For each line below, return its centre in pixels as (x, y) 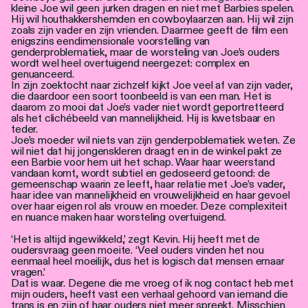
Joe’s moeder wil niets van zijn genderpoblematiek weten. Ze (153, 140)
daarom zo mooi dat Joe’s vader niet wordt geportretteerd (148, 107)
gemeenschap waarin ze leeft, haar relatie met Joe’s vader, (148, 184)
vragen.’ (28, 272)
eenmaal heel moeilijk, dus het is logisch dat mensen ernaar (148, 261)
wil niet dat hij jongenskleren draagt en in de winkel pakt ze (147, 151)
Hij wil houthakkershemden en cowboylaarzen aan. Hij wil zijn (152, 19)
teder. (25, 129)
